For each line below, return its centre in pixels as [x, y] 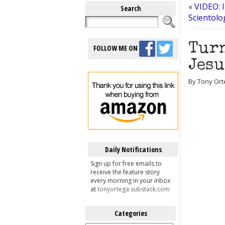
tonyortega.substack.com [134, 189]
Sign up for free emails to [126, 163]
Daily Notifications [133, 149]
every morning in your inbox [130, 181]
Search [131, 8]
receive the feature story [125, 172]
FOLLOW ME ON [116, 48]
